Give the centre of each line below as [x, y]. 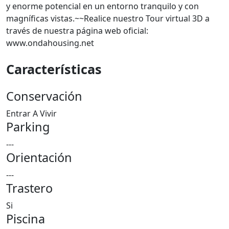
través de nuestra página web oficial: [77, 31]
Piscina [26, 219]
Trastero [29, 188]
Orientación [39, 157]
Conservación [44, 96]
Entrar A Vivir [31, 113]
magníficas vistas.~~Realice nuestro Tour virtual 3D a [108, 18]
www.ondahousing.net [50, 43]
